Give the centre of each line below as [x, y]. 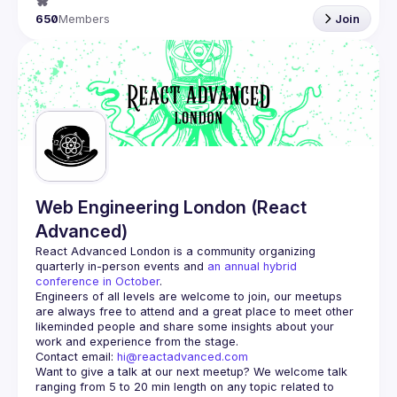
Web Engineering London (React [171, 207]
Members [85, 19]
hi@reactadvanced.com [183, 357]
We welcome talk [299, 372]
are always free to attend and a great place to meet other [195, 311]
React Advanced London [103, 251]
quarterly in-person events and [121, 266]
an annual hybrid [252, 266]
